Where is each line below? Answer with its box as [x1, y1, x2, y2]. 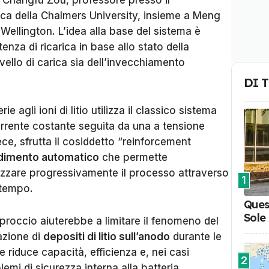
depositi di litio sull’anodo [43, 231, 170, 243]
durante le [170, 231, 222, 243]
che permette [99, 151, 168, 163]
